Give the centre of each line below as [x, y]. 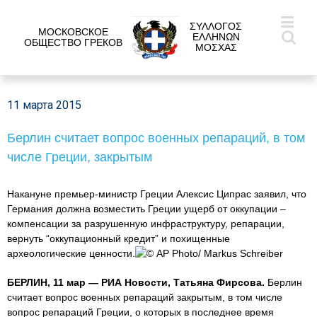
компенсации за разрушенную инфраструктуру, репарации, [146, 224]
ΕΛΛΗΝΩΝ [216, 37]
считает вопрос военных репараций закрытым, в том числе [145, 297]
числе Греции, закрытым [80, 157]
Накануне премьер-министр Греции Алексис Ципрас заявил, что [157, 194]
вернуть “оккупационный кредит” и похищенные [119, 238]
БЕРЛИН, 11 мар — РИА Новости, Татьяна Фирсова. [136, 282]
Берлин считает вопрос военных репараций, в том [156, 138]
